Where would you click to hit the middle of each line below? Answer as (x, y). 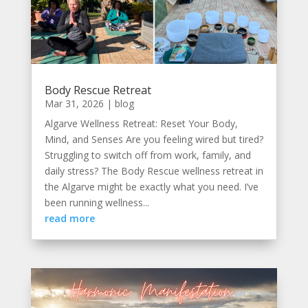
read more (69, 218)
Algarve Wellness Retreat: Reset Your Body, (141, 123)
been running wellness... (97, 202)
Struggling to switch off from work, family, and (147, 155)
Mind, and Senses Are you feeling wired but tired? (154, 139)
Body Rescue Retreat (98, 90)
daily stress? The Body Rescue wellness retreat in (154, 170)
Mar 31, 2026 (74, 103)
